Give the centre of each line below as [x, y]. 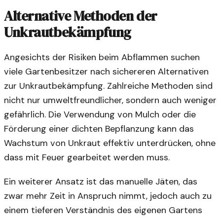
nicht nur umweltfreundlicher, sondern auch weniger [110, 100]
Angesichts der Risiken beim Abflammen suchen [102, 57]
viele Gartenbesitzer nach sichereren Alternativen [106, 71]
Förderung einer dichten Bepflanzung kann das [99, 129]
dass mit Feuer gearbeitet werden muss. [87, 157]
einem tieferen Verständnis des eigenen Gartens [103, 210]
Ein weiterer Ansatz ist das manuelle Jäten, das [101, 181]
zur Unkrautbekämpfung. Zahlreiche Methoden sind [108, 86]
